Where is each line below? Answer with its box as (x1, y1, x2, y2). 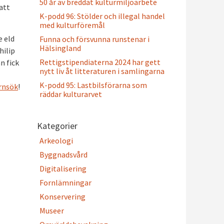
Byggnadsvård (39, 149, 87, 159)
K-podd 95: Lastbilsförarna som (39, 80, 147, 90)
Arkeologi (39, 135, 73, 145)
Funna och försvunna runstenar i (39, 34, 149, 44)
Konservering (39, 191, 85, 201)
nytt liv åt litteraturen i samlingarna (39, 66, 164, 76)
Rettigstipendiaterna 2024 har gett (39, 57, 160, 67)
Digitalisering (39, 163, 86, 173)
